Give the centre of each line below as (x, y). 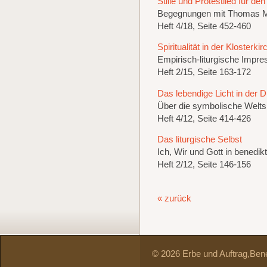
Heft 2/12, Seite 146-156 (204, 165)
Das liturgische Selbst (199, 140)
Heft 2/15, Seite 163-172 (204, 72)
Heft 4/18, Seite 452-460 (204, 26)
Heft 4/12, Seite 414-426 (204, 118)
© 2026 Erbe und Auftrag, (201, 254)
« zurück (174, 198)
